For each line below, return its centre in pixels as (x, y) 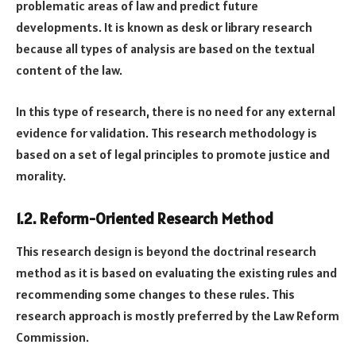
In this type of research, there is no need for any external (176, 111)
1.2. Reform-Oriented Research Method (145, 218)
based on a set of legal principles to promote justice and (173, 154)
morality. (41, 175)
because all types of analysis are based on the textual (165, 49)
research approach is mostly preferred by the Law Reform (178, 316)
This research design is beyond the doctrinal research (166, 252)
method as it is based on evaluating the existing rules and (176, 273)
